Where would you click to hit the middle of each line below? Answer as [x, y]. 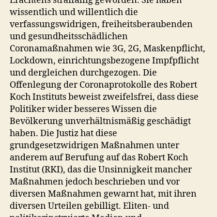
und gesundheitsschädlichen [69, 37]
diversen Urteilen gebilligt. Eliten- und [89, 206]
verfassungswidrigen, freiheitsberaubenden [101, 24]
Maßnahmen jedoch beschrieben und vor [95, 182]
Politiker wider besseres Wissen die [83, 109]
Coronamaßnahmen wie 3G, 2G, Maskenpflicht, [108, 49]
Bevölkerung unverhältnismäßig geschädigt [100, 121]
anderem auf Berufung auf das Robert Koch [99, 158]
